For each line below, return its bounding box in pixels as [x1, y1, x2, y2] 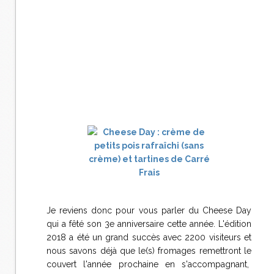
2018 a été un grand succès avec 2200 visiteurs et [46, 232, 251, 242]
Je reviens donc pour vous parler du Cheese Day [46, 206, 251, 215]
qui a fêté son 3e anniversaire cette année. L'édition [46, 219, 251, 229]
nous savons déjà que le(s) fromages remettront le [46, 246, 251, 256]
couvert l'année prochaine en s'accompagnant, [46, 259, 251, 269]
